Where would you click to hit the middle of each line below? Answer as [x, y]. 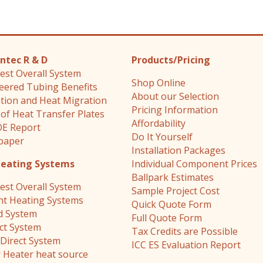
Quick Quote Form [171, 205]
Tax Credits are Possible [185, 232]
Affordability [159, 124]
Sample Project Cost [176, 191]
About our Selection [175, 97]
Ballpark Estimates [173, 178]
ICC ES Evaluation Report [186, 245]
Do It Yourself [162, 137]
